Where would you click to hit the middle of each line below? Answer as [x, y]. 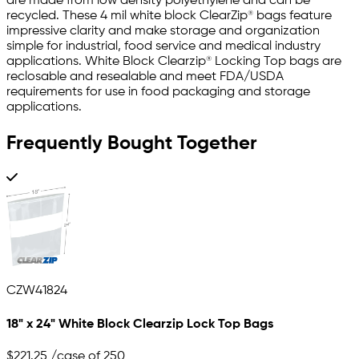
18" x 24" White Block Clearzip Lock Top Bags [140, 324]
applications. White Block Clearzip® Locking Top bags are [174, 61]
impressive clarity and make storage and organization [163, 31]
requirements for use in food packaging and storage [158, 92]
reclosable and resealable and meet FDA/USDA [145, 77]
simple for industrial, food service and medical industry [163, 46]
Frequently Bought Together [132, 143]
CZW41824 [37, 291]
